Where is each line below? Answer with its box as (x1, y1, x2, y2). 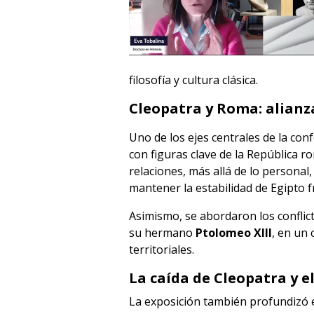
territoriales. (129, 242, 194, 257)
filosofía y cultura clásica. (129, 72, 258, 88)
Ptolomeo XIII (196, 225, 272, 240)
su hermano (129, 225, 196, 240)
